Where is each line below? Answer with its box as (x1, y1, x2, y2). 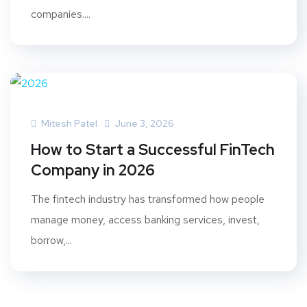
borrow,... (31, 233, 72, 248)
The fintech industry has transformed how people (31, 192, 265, 207)
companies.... (31, 7, 90, 22)
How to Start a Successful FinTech (31, 140, 275, 160)
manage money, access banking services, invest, (31, 212, 260, 228)
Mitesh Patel (39, 117, 97, 130)
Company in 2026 (31, 160, 155, 181)
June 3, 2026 (114, 117, 174, 130)
